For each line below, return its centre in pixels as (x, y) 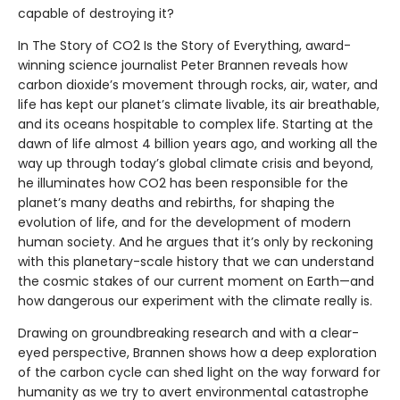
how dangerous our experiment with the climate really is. (195, 300)
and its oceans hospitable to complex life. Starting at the (196, 124)
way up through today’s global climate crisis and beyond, (196, 163)
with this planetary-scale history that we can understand (196, 261)
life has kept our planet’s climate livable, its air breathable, (199, 104)
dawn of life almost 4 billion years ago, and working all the (198, 143)
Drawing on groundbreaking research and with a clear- (188, 333)
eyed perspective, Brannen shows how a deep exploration (197, 352)
